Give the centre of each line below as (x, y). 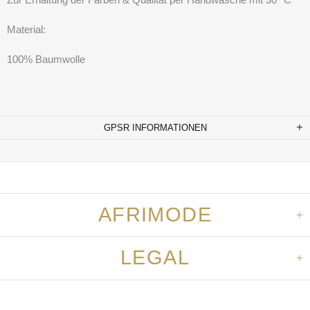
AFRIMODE (155, 215)
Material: (26, 30)
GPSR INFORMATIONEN (155, 128)
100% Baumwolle (46, 60)
